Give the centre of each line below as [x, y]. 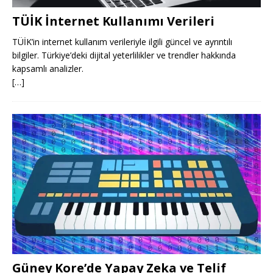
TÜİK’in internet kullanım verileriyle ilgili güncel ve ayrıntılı [122, 42]
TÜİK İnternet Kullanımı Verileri [113, 21]
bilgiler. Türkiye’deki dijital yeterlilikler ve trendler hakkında [124, 55]
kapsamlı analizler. [48, 69]
